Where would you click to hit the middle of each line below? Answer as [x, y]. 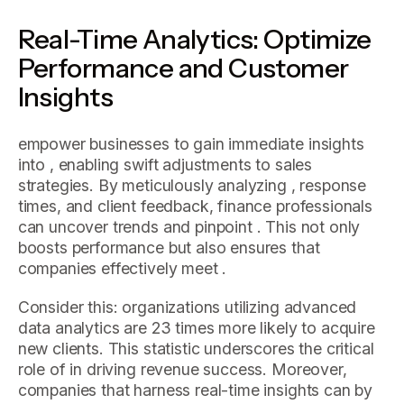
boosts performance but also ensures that [169, 247]
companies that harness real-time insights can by [195, 390]
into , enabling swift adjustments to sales [165, 164]
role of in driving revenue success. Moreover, [182, 369]
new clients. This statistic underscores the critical [196, 348]
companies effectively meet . [122, 268]
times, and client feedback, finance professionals [195, 206]
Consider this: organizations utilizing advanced [187, 307]
